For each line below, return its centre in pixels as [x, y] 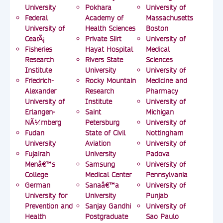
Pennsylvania [167, 175]
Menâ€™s [40, 164]
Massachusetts [169, 18]
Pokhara [99, 7]
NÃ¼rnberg [43, 122]
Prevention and [49, 206]
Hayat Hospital [109, 49]
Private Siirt [104, 39]
